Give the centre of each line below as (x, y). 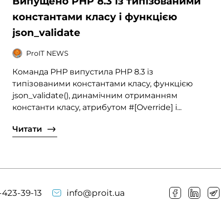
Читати (27, 129)
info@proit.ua (96, 193)
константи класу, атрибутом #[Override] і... (97, 108)
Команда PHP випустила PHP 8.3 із (83, 72)
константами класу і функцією (95, 17)
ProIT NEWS (48, 53)
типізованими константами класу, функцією (103, 84)
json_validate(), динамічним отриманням (95, 96)
